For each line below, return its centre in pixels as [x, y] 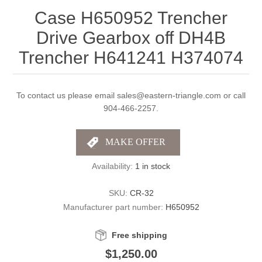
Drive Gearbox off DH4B [131, 37]
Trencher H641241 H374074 [131, 57]
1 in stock [153, 166]
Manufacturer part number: [113, 207]
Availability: [112, 166]
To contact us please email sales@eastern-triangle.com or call [131, 95]
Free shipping [139, 235]
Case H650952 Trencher [131, 18]
